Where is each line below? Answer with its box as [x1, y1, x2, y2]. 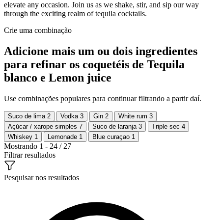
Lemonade [48, 133, 79, 140]
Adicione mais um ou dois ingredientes [4, 44, 197, 57]
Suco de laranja [92, 122, 138, 130]
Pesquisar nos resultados [4, 173, 79, 182]
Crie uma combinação [4, 26, 72, 34]
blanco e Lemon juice [4, 71, 111, 84]
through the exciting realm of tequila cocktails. [4, 9, 147, 18]
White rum [118, 112, 149, 120]
